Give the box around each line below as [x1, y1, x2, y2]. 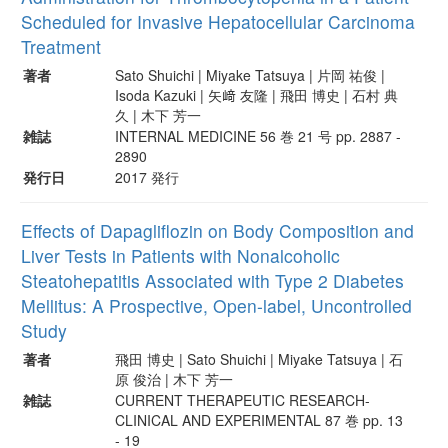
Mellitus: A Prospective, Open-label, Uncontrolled [21, 292, 412, 318]
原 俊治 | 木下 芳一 [115, 368, 233, 389]
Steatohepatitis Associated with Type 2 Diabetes [21, 267, 404, 293]
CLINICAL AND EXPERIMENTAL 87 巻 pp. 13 [115, 409, 403, 430]
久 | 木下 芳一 [115, 104, 201, 125]
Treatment [21, 33, 101, 59]
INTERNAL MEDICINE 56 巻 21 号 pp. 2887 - [115, 125, 401, 146]
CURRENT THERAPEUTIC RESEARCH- [115, 389, 370, 410]
